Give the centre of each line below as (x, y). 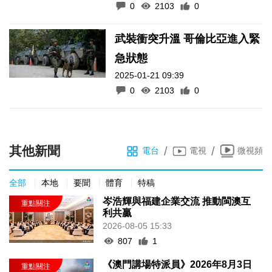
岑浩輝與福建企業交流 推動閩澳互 (177, 201)
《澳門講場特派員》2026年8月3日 (178, 264)
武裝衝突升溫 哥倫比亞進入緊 (149, 39)
